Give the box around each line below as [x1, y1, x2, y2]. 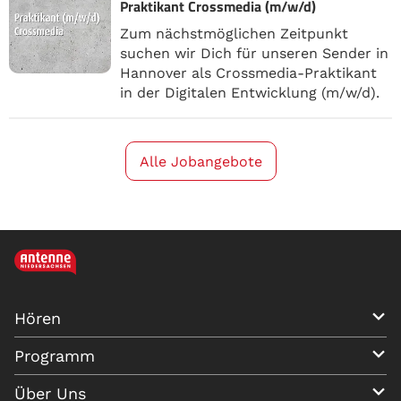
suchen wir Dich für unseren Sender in [120, 45, 388, 62]
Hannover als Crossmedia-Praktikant [120, 64, 377, 81]
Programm [14, 346, 95, 365]
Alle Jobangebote [139, 153, 262, 170]
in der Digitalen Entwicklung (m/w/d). [120, 84, 380, 101]
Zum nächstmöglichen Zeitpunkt [120, 25, 348, 42]
